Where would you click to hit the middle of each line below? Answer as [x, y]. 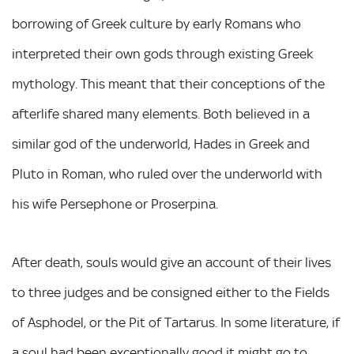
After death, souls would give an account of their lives [171, 262]
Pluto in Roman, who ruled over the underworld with [167, 174]
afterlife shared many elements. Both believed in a [161, 114]
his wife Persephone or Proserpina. [115, 204]
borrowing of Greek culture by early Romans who [156, 24]
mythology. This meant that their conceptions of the [168, 84]
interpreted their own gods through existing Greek [162, 54]
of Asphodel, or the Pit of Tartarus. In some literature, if [176, 322]
